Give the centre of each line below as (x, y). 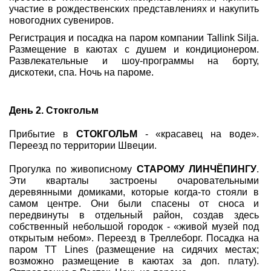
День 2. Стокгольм (54, 110)
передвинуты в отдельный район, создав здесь (134, 215)
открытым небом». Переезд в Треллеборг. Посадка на (134, 238)
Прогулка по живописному (73, 169)
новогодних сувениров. (61, 20)
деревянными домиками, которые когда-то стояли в (134, 192)
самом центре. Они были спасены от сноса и (134, 204)
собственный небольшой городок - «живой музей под (134, 227)
